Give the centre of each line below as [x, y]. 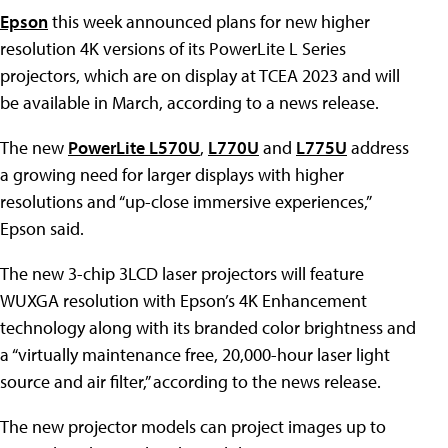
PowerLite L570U [134, 147]
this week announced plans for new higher [209, 21]
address [378, 147]
